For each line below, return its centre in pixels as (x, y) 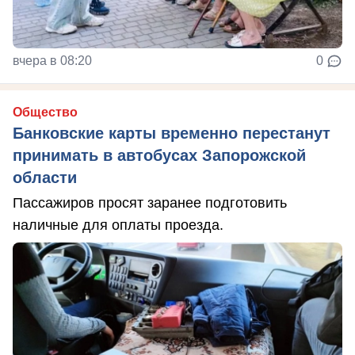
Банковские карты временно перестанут (172, 134)
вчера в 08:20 (52, 61)
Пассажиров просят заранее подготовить (150, 203)
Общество (45, 113)
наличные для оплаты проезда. (118, 225)
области (45, 178)
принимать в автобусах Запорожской (159, 156)
